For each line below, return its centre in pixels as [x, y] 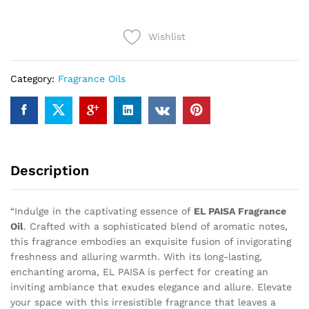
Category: [34, 78]
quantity [30, 9]
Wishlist [167, 37]
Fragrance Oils [92, 78]
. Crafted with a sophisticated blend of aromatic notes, [156, 226]
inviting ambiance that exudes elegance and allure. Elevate [151, 287]
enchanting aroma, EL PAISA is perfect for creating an [139, 271]
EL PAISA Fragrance [240, 211]
